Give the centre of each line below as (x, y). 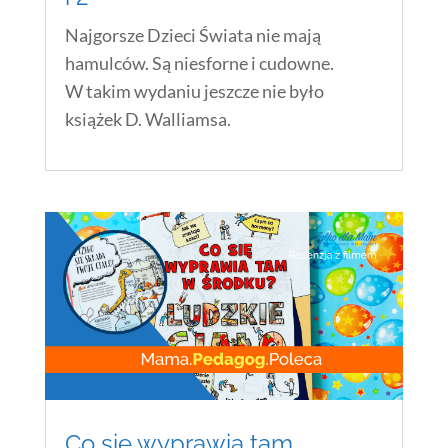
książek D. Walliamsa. (147, 118)
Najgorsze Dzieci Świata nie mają (192, 34)
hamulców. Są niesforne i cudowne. (199, 62)
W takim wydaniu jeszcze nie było (194, 90)
